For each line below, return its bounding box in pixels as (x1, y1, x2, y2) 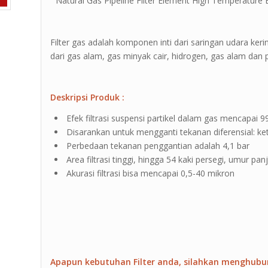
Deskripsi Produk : (50, 92, 125, 103)
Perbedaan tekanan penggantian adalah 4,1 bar (66, 140, 250, 152)
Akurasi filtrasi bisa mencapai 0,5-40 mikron (66, 167, 235, 179)
